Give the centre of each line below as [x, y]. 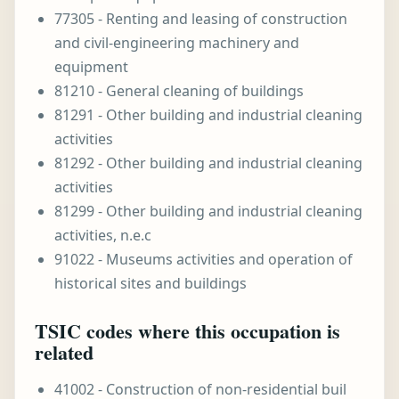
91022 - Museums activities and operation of [204, 259]
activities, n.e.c [103, 235]
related [64, 352]
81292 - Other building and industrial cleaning [208, 163]
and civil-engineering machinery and [177, 43]
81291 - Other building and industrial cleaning [208, 115]
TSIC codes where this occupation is [187, 331]
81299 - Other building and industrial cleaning [208, 211]
